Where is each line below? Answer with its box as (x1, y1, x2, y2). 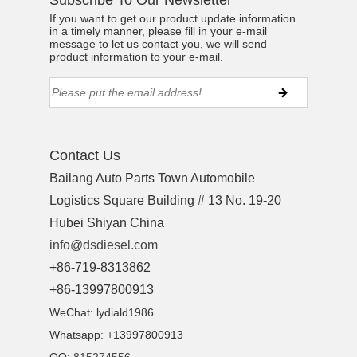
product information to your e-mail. (49, 50, 224, 64)
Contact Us (49, 147, 121, 164)
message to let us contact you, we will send (49, 37, 268, 51)
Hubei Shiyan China (49, 216, 165, 230)
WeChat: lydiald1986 (49, 306, 155, 320)
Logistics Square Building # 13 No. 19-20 (49, 194, 282, 208)
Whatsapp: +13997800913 (49, 328, 184, 342)
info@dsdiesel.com (49, 238, 159, 253)
